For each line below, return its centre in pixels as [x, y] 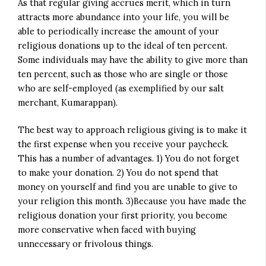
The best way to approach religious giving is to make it [133, 129]
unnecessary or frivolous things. [86, 243]
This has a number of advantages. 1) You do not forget [129, 158]
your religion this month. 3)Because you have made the [132, 201]
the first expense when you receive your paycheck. [123, 144]
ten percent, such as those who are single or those [123, 74]
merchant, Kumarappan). [68, 102]
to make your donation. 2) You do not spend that [118, 172]
